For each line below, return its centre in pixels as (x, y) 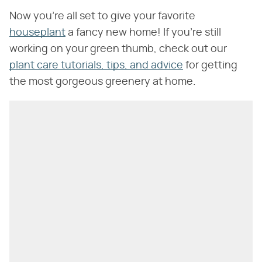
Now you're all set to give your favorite (102, 16)
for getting (210, 65)
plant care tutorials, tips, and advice (96, 65)
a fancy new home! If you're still (143, 32)
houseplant (37, 32)
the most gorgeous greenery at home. (103, 82)
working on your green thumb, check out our (118, 49)
